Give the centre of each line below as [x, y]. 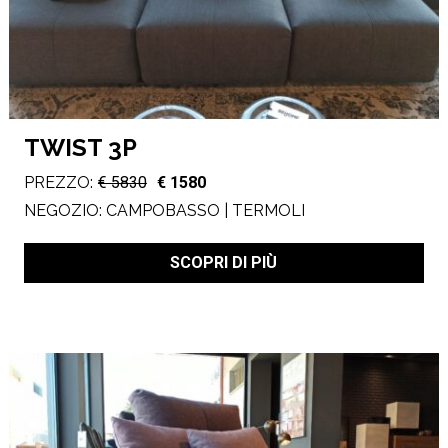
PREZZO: [58, 182]
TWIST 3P [80, 148]
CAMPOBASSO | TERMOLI [205, 211]
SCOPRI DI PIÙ [224, 263]
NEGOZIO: [64, 211]
